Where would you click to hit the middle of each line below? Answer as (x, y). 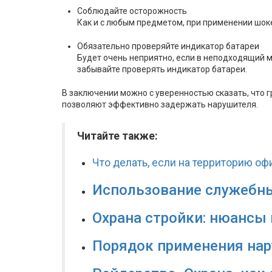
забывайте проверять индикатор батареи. (162, 69)
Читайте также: (117, 136)
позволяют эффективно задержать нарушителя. (160, 104)
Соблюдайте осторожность (132, 11)
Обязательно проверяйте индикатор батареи (168, 46)
